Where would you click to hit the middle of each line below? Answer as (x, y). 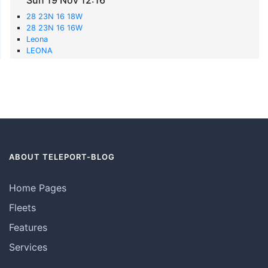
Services (28, 247)
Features (28, 227)
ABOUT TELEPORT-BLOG (62, 156)
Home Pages (38, 188)
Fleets (22, 207)
